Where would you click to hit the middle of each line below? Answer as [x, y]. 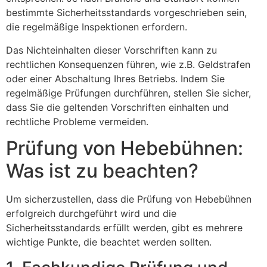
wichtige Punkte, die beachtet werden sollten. [109, 242]
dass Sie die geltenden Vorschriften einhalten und [117, 107]
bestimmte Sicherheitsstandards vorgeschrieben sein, [126, 13]
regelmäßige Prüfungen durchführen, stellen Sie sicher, [128, 93]
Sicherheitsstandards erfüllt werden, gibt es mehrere [124, 228]
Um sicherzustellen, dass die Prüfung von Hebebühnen [129, 199]
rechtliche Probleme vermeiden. [77, 121]
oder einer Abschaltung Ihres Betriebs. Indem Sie [115, 78]
